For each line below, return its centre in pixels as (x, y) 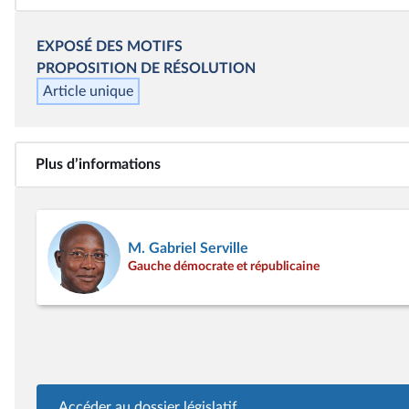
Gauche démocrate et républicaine (224, 266)
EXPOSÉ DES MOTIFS (110, 47)
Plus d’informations (98, 164)
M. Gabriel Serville (188, 248)
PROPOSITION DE (100, 68)
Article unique (88, 91)
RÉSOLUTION (210, 68)
